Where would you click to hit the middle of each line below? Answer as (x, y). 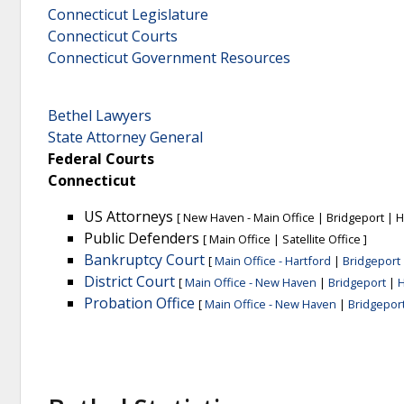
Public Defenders (143, 239)
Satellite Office (321, 239)
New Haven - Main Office (249, 218)
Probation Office (139, 303)
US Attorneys (130, 217)
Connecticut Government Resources (169, 58)
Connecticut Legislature (128, 15)
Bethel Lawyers (100, 116)
